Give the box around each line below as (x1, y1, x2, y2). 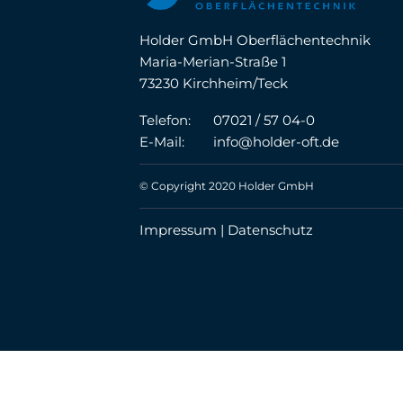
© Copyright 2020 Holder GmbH (139, 178, 315, 193)
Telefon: (139, 111, 192, 129)
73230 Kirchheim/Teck (139, 75, 289, 93)
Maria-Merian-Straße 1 (139, 53, 287, 71)
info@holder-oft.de (213, 132, 340, 150)
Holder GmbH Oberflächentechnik (139, 31, 372, 49)
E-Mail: (139, 132, 185, 150)
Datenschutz (228, 220, 314, 238)
